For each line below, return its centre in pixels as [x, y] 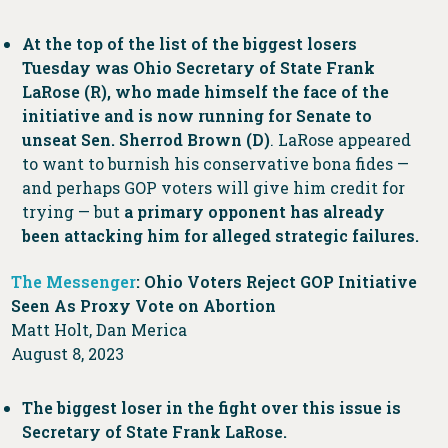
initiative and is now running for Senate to [196, 115]
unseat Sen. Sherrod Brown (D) [145, 139]
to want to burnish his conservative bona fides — [215, 163]
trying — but [72, 211]
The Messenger [74, 281]
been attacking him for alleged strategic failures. [220, 235]
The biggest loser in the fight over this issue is [211, 407]
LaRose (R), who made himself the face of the [205, 91]
